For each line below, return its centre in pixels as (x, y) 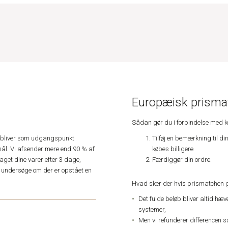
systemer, (152, 210)
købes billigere (173, 149)
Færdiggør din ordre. (182, 159)
